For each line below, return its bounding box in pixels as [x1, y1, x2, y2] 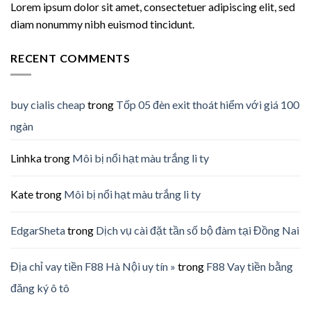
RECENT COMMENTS [10, 51, 131, 65]
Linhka [10, 151, 42, 165]
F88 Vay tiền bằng [206, 260, 293, 274]
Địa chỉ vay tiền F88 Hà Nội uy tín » [10, 260, 176, 274]
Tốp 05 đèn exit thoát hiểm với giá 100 [116, 98, 299, 112]
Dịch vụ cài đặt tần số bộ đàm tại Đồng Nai [96, 224, 299, 237]
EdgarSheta [10, 224, 65, 237]
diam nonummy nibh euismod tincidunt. [10, 17, 194, 31]
